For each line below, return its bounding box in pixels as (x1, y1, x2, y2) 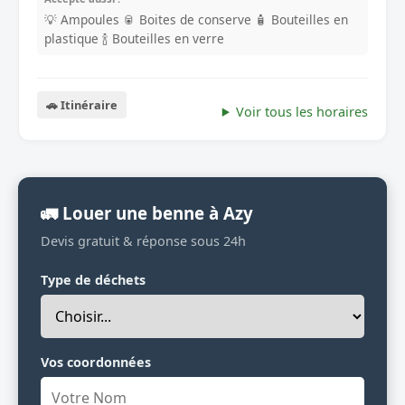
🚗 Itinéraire (46, 96, 118, 113)
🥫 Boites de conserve (123, 10, 251, 28)
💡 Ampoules (44, 10, 119, 28)
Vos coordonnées (41, 353, 151, 371)
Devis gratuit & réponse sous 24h (41, 231, 246, 250)
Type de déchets (41, 270, 146, 288)
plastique (44, 29, 99, 47)
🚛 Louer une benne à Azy (41, 201, 253, 224)
